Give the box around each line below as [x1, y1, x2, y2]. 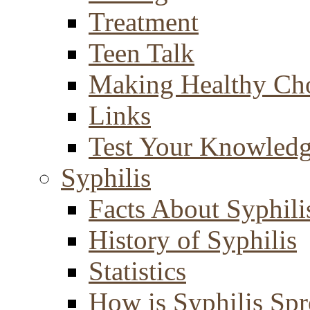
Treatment [89, 7, 199, 37]
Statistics [89, 256, 186, 286]
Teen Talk [89, 38, 194, 68]
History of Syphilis [89, 225, 297, 255]
